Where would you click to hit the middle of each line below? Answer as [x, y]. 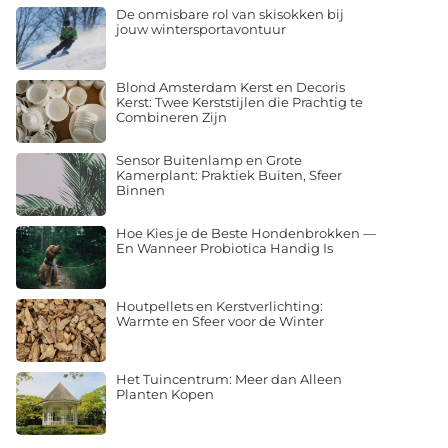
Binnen [140, 189]
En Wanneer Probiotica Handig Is [224, 247]
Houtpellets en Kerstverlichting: [219, 305]
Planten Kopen [165, 393]
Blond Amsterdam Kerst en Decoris [230, 86]
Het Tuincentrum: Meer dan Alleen [229, 378]
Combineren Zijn [171, 116]
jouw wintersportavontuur [201, 28]
